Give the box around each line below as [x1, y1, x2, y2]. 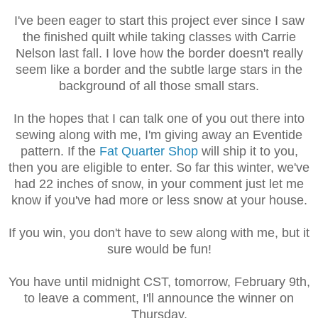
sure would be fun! [106, 242, 212, 257]
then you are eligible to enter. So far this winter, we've [9, 160, 309, 175]
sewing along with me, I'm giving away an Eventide [16, 128, 302, 143]
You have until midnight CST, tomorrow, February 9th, [8, 275, 310, 290]
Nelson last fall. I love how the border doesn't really [15, 46, 303, 61]
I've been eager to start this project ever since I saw [13, 13, 305, 28]
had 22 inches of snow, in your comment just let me [14, 177, 304, 192]
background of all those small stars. [59, 79, 259, 94]
